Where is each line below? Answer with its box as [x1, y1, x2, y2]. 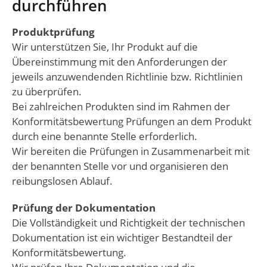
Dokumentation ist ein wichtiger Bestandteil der [12, 231, 232, 245]
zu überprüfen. [12, 85, 82, 99]
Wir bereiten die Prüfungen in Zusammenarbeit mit [12, 144, 250, 159]
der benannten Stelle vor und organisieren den [12, 159, 228, 173]
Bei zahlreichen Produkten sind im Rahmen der [12, 100, 230, 114]
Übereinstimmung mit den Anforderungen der [12, 55, 227, 69]
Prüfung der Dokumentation [12, 201, 156, 215]
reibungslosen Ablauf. [12, 174, 113, 188]
